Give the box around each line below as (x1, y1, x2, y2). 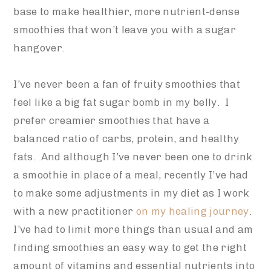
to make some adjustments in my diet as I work (13, 186, 250, 199)
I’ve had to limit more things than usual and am (13, 223, 253, 235)
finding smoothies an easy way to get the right (13, 241, 247, 253)
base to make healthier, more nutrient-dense (13, 5, 240, 18)
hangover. (13, 41, 67, 54)
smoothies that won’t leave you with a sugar (13, 23, 237, 36)
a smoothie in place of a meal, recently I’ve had (13, 168, 249, 181)
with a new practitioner (13, 204, 136, 217)
